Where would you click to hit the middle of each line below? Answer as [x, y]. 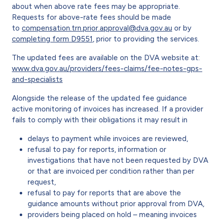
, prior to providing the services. [147, 39]
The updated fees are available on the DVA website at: [106, 57]
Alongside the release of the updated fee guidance [99, 98]
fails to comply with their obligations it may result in [101, 120]
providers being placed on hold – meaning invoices [112, 214]
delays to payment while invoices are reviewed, [108, 138]
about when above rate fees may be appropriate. [96, 6]
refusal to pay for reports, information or [97, 149]
